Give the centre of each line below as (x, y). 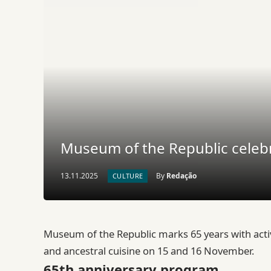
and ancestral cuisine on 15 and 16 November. (149, 251)
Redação (182, 175)
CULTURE (128, 176)
